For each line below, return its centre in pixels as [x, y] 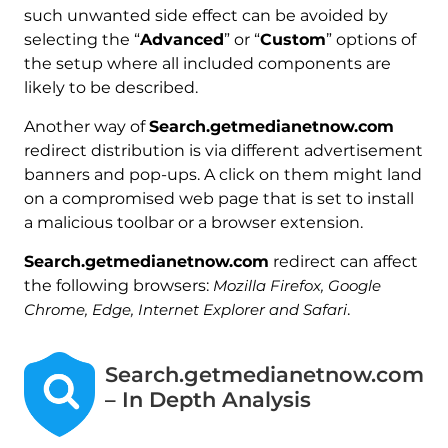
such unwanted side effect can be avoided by [205, 16]
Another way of [86, 127]
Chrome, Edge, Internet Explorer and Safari [185, 310]
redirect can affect [343, 262]
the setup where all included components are [207, 64]
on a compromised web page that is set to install [218, 199]
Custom [292, 40]
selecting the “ [81, 40]
